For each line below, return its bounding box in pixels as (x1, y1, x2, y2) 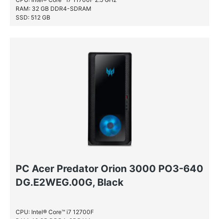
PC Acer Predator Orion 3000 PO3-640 (16, 163, 203, 175)
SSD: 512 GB (16, 14, 50, 21)
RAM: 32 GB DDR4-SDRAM (16, 5, 91, 12)
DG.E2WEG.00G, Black (16, 176, 124, 188)
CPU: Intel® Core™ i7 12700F (16, 208, 94, 216)
